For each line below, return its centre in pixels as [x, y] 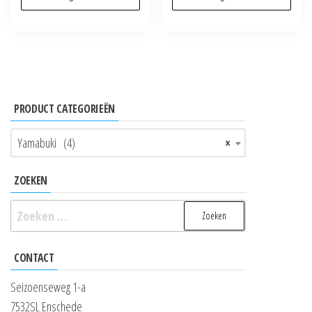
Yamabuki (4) [46, 142]
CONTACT [34, 257]
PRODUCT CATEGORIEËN [64, 108]
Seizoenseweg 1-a [48, 287]
